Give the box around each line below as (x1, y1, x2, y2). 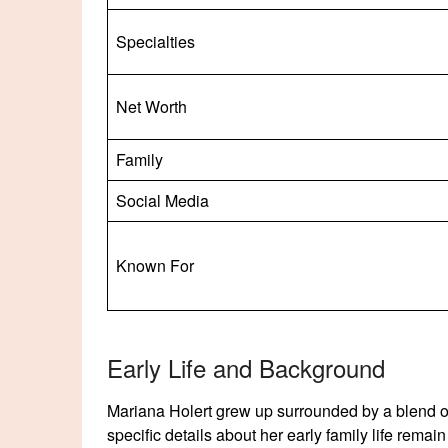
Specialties (116, 29, 195, 53)
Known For (116, 253, 194, 277)
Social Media (116, 188, 209, 212)
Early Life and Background (107, 349, 385, 385)
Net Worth (116, 94, 187, 118)
